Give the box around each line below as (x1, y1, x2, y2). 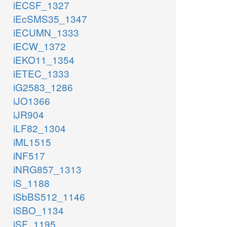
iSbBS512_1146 (13, 190, 85, 204)
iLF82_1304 (13, 121, 66, 135)
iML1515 (13, 135, 51, 149)
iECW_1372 (13, 39, 66, 53)
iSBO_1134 (13, 203, 64, 217)
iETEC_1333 (13, 66, 69, 81)
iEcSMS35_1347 (13, 12, 87, 26)
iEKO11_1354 (13, 53, 74, 67)
